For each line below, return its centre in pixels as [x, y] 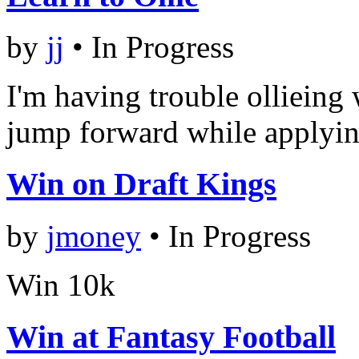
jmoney [94, 236]
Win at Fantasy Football [171, 337]
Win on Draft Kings [141, 184]
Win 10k [61, 284]
